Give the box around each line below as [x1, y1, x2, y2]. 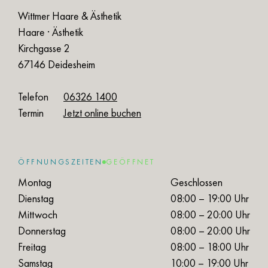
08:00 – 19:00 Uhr [170, 191, 249, 206]
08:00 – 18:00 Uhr [170, 240, 249, 254]
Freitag [18, 240, 46, 254]
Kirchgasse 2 [18, 41, 70, 56]
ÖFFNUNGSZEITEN [18, 157, 103, 167]
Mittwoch [18, 208, 57, 222]
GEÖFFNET [106, 157, 155, 167]
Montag [18, 175, 51, 190]
